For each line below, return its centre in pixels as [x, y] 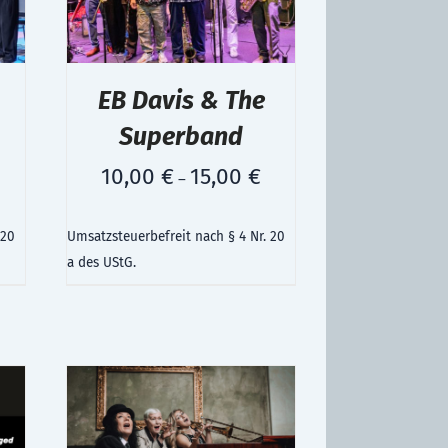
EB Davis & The [181, 100]
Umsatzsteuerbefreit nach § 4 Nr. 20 [176, 237]
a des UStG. [101, 263]
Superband [181, 136]
